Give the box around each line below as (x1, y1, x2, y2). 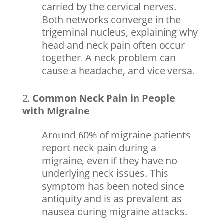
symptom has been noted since (41, 179, 184, 192)
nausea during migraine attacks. (41, 204, 187, 218)
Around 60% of (41, 128, 111, 141)
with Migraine (22, 104, 92, 117)
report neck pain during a (41, 140, 156, 154)
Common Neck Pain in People (32, 91, 175, 105)
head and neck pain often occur (41, 38, 185, 52)
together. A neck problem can (41, 51, 176, 64)
